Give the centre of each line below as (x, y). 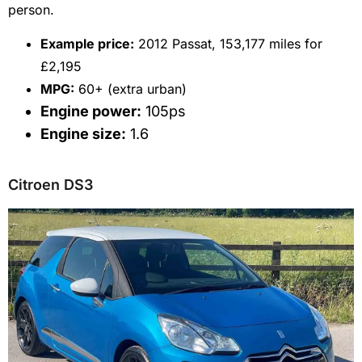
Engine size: (83, 134)
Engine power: (91, 112)
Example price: (87, 44)
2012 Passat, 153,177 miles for (228, 44)
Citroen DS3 (51, 185)
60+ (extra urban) (130, 89)
